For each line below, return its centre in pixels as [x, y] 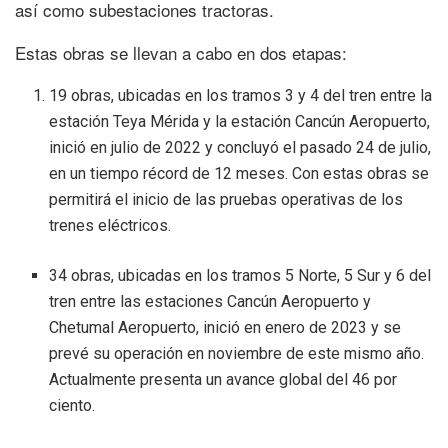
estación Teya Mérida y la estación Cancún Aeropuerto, [240, 122]
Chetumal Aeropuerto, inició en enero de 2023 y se [225, 328]
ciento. [72, 406]
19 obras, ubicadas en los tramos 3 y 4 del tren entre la [241, 96]
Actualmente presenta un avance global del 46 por [223, 380]
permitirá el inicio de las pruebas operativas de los [226, 200]
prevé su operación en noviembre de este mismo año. [237, 354]
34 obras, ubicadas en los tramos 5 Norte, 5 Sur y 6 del [240, 276]
